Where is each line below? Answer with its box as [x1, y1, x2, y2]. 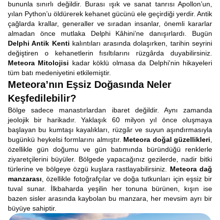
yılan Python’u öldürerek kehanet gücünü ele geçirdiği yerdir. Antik [8, 10, 212, 18]
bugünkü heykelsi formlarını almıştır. [8, 136, 123, 143]
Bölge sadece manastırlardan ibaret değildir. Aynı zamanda [8, 106, 212, 114]
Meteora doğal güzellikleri [123, 136, 210, 143]
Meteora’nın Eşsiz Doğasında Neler [8, 79, 171, 90]
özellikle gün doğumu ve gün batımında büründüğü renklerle [8, 145, 212, 153]
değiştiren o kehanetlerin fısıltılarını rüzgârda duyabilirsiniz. [8, 49, 212, 57]
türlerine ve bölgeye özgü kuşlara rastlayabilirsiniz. [8, 165, 170, 173]
